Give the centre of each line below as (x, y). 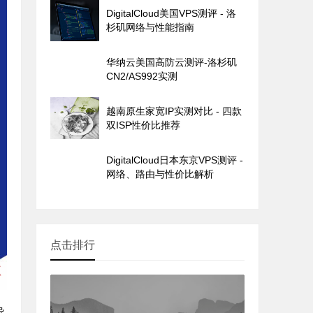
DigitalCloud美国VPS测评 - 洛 (171, 13)
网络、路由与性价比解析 (160, 174)
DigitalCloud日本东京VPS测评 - (175, 160)
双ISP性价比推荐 (143, 125)
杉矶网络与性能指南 (150, 27)
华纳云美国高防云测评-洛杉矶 (172, 62)
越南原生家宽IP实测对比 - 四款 (174, 111)
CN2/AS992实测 (142, 76)
